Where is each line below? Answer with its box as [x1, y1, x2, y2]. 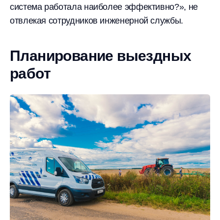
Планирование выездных [10, 48, 192, 64]
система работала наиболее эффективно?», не [10, 2, 198, 12]
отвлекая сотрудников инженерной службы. [10, 16, 183, 26]
